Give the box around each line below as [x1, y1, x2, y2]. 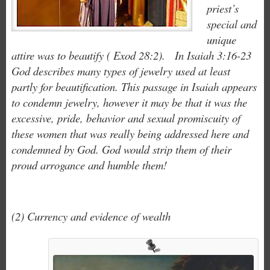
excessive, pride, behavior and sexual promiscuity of [11, 110, 240, 125]
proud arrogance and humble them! [11, 157, 167, 172]
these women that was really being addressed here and [11, 126, 249, 141]
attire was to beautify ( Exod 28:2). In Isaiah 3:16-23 [11, 48, 251, 63]
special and [206, 16, 257, 31]
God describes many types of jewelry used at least [11, 63, 230, 78]
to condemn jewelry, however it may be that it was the [11, 95, 247, 110]
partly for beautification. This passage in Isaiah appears [11, 79, 257, 94]
